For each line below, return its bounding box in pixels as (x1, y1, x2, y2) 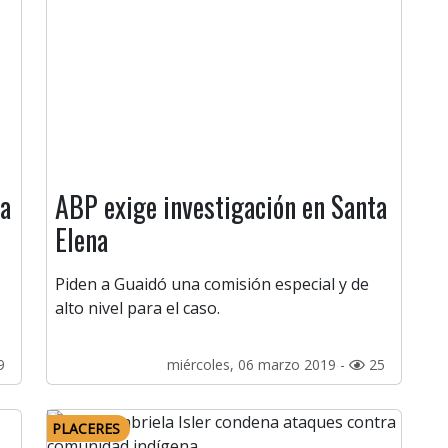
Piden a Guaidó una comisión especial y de (55, 273, 369, 296)
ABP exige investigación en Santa (55, 186, 387, 228)
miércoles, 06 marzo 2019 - (167, 355, 349, 375)
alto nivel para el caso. (55, 297, 220, 320)
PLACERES (52, 419, 120, 439)
